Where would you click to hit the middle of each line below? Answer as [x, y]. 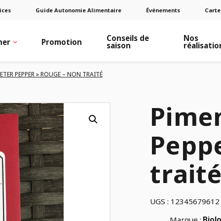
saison [119, 45]
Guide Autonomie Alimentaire [78, 10]
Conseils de [128, 38]
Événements [163, 10]
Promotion [62, 42]
